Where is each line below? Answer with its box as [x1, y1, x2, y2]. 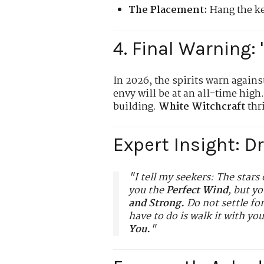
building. [113, 98, 159, 115]
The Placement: [129, 2, 208, 19]
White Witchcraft [159, 98, 245, 115]
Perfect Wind [166, 182, 228, 199]
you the [128, 182, 166, 199]
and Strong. [128, 195, 184, 212]
